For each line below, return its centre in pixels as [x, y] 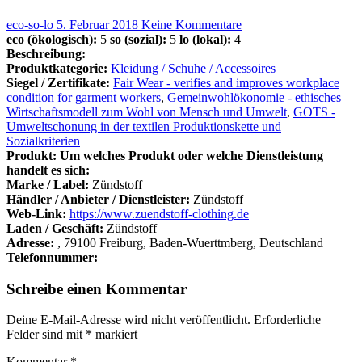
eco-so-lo [32, 24]
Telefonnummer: [52, 257]
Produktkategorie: [57, 68]
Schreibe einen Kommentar [97, 288]
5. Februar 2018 [99, 24]
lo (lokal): [205, 39]
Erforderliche [287, 320]
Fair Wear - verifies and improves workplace [226, 82]
